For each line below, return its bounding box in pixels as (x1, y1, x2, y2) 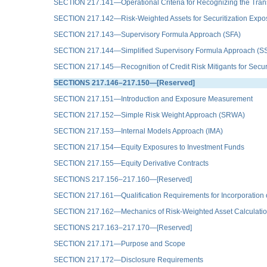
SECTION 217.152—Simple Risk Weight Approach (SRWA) (54, 110, 245, 119)
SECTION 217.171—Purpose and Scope (54, 239, 185, 248)
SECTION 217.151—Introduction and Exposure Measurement (54, 94, 253, 103)
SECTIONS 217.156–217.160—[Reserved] (54, 175, 192, 184)
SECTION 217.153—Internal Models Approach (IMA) (54, 126, 223, 135)
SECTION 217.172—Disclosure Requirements (54, 255, 203, 264)
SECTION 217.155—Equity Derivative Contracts (54, 159, 209, 167)
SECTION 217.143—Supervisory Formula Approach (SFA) (54, 30, 241, 39)
